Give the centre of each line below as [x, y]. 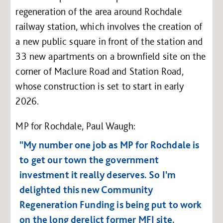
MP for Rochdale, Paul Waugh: [75, 126]
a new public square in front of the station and [109, 42]
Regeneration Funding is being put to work [111, 204]
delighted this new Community [86, 189]
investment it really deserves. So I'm [98, 174]
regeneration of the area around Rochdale [99, 12]
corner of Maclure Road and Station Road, [100, 71]
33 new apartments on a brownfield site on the [111, 56]
